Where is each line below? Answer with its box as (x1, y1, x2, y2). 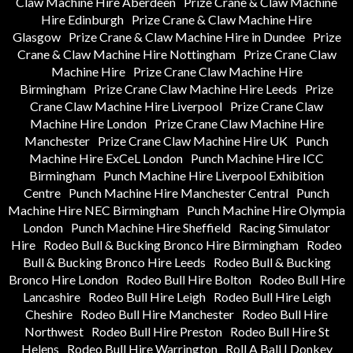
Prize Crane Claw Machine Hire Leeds (94, 81, 297, 97)
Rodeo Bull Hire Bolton (125, 272, 251, 288)
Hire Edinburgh (41, 12, 124, 28)
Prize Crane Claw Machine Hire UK (98, 133, 288, 149)
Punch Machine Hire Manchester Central (69, 185, 288, 201)
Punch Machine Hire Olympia (187, 203, 345, 218)
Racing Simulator (239, 220, 330, 236)
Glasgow (12, 29, 61, 45)
